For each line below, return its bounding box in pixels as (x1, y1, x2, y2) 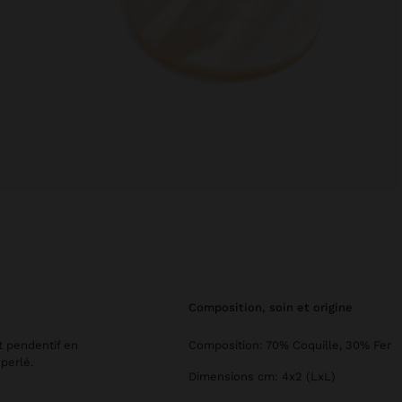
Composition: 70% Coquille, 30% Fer (188, 338, 391, 352)
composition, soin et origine (197, 301, 353, 314)
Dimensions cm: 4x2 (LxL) (188, 370, 336, 383)
